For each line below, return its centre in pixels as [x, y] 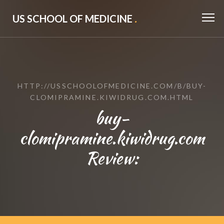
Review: [112, 158]
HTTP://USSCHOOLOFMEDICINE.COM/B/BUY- [112, 86]
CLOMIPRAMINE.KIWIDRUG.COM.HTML [112, 97]
